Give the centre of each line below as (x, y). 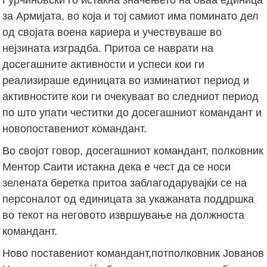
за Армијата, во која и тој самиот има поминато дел (131, 16)
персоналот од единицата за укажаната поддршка (128, 199)
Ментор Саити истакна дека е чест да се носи (117, 167)
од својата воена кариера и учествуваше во (112, 32)
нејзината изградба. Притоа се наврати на (108, 48)
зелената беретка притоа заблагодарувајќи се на (125, 183)
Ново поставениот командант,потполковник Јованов (133, 253)
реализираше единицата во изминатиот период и (126, 80)
